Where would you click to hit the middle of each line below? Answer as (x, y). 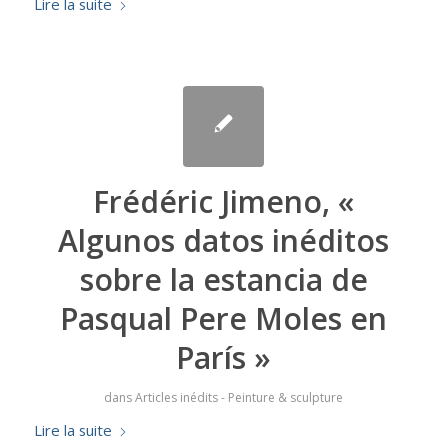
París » (224, 358)
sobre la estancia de (223, 280)
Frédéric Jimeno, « (224, 202)
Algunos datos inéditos (224, 241)
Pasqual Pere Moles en (224, 319)
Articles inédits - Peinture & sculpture (239, 398)
